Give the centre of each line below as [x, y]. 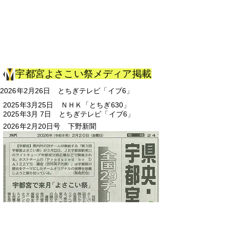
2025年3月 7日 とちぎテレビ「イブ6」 [69, 114]
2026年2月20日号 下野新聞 [50, 126]
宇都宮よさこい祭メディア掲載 [84, 74]
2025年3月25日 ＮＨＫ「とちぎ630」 [67, 105]
